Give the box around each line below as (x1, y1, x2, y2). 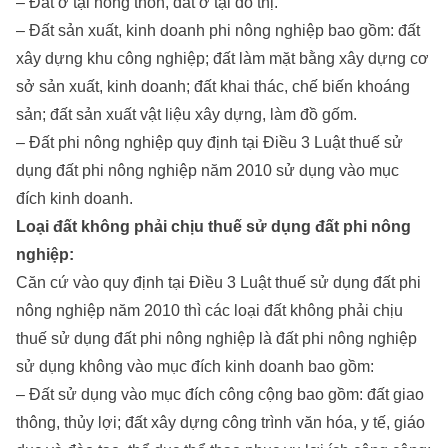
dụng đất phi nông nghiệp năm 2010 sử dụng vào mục (16, 161, 399, 179)
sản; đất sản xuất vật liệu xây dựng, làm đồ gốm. (16, 105, 357, 123)
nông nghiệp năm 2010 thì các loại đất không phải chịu (16, 301, 403, 319)
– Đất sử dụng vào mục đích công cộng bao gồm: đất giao (16, 385, 424, 403)
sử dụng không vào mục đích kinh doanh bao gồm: (16, 357, 374, 375)
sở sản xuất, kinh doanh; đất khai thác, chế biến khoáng (16, 77, 410, 95)
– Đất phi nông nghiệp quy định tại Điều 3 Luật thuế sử (16, 133, 403, 151)
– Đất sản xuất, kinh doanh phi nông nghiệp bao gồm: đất (16, 21, 420, 39)
